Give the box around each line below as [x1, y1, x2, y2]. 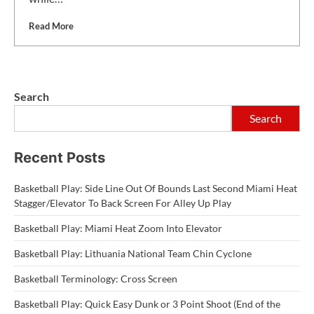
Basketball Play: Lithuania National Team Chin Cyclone [14, 247, 252, 259]
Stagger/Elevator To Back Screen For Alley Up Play [14, 196, 231, 209]
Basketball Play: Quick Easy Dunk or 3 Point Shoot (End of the [14, 297, 280, 310]
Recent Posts [14, 148, 105, 166]
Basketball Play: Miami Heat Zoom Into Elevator [14, 221, 222, 234]
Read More [29, 20, 74, 32]
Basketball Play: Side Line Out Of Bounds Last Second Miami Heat [14, 182, 297, 194]
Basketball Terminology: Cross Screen [14, 272, 177, 285]
